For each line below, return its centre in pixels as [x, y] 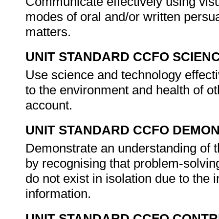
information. [60, 194]
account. [51, 105]
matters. [50, 32]
